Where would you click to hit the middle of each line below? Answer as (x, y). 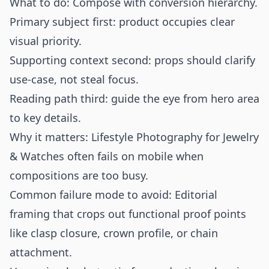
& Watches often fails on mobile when (107, 156)
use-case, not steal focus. (74, 79)
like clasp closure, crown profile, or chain (114, 233)
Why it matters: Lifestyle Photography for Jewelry (134, 137)
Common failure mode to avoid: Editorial (113, 195)
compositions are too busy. (79, 175)
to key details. (45, 118)
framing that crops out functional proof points (128, 214)
